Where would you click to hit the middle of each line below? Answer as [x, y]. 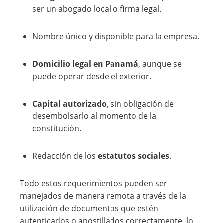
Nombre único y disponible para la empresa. [116, 36]
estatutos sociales [133, 156]
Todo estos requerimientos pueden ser [94, 183]
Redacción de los [65, 156]
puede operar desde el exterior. [92, 76]
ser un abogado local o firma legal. [97, 9]
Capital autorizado [69, 104]
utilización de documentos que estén [89, 208]
